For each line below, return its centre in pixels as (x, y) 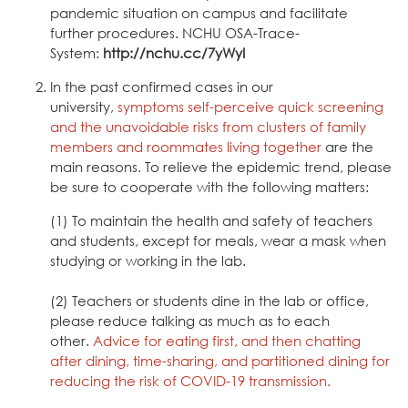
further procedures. (116, 32)
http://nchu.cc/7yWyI (174, 52)
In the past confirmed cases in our (162, 86)
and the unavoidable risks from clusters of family (208, 126)
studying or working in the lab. (148, 260)
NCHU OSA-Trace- (241, 32)
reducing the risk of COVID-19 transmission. (190, 380)
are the (349, 146)
